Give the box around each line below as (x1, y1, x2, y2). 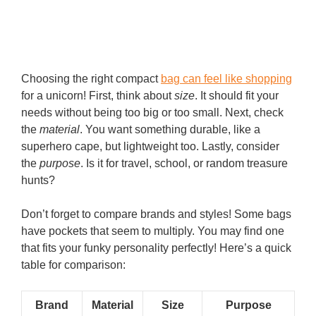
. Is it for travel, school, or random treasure (80, 157, 288, 169)
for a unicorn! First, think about (21, 89, 174, 102)
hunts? (21, 174, 55, 186)
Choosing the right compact (21, 72, 161, 85)
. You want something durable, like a (80, 123, 260, 135)
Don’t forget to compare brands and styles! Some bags (21, 207, 291, 220)
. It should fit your (195, 89, 279, 102)
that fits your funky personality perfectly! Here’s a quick (21, 241, 291, 254)
